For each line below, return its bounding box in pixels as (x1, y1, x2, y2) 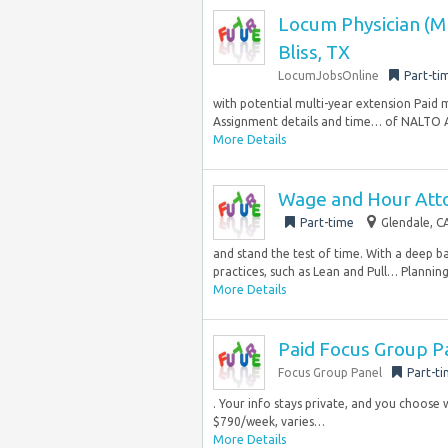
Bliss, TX (278, 41, 350, 63)
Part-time (300, 216, 354, 229)
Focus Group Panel (278, 366, 382, 379)
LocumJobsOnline (278, 69, 379, 82)
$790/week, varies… (213, 415, 325, 428)
